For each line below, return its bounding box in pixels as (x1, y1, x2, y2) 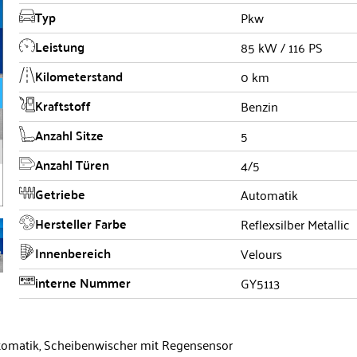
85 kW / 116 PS (240, 35, 323, 58)
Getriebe (34, 182, 85, 206)
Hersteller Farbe (34, 211, 127, 235)
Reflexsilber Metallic (240, 212, 350, 235)
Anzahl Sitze (34, 123, 104, 147)
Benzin (240, 94, 278, 117)
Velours (240, 241, 282, 265)
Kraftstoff (34, 93, 91, 117)
